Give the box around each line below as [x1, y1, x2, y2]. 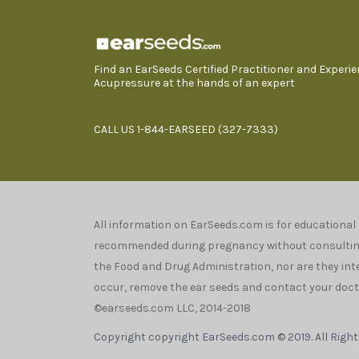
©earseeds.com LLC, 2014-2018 [94, 301, 251, 316]
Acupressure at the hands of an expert [94, 76, 295, 91]
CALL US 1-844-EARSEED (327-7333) [94, 123, 278, 137]
